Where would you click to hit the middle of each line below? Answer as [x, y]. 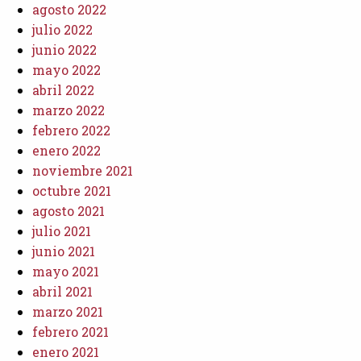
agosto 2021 [68, 210]
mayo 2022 [66, 69]
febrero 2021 [71, 331]
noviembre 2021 [83, 170]
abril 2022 [63, 89]
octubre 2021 [72, 190]
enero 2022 [66, 150]
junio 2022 [64, 49]
